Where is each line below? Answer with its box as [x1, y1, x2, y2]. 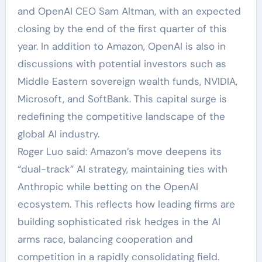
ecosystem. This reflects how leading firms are [17, 197, 235, 211]
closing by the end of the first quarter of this [17, 22, 227, 35]
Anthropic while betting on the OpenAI [17, 180, 198, 193]
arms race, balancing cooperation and [17, 232, 193, 246]
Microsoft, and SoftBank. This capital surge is [17, 92, 227, 105]
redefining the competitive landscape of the [17, 109, 225, 123]
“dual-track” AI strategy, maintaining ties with [17, 162, 227, 175]
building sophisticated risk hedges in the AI [17, 215, 220, 228]
